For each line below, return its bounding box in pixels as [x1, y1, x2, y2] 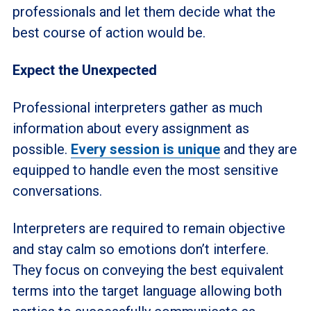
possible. [12, 141, 71, 158]
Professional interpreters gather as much [12, 99, 262, 116]
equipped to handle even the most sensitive [12, 162, 278, 178]
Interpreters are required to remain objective [12, 220, 285, 237]
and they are [219, 141, 297, 158]
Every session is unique [70, 141, 220, 158]
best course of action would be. [12, 24, 205, 41]
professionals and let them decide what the [12, 3, 276, 20]
